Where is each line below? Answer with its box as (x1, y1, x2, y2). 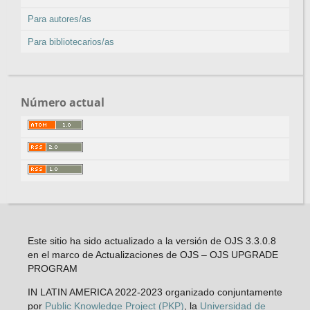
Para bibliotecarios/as (28, 37, 114, 48)
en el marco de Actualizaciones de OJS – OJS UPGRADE (27, 249, 278, 261)
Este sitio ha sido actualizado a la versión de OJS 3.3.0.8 (27, 235, 276, 247)
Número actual (21, 95, 104, 111)
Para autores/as (28, 14, 91, 25)
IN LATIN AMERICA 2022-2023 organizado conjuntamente (27, 286, 282, 298)
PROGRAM (27, 263, 77, 275)
